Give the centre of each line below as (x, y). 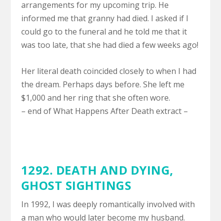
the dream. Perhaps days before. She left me (103, 84)
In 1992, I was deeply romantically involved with (108, 204)
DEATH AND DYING (111, 170)
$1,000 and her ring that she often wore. (95, 97)
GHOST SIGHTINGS (76, 185)
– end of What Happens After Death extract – (104, 111)
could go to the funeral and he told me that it (104, 32)
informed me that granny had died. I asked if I (105, 18)
